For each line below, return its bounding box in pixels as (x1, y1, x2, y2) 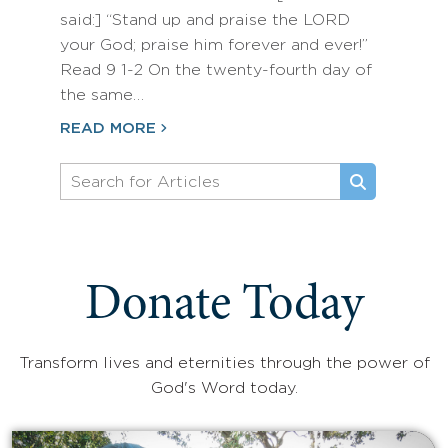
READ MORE (60, 122, 156, 135)
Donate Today (84, 282, 364, 332)
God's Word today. (150, 381, 298, 396)
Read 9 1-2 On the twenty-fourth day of (60, 63, 372, 78)
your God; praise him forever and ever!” (60, 38, 368, 53)
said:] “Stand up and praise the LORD (60, 13, 350, 28)
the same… (60, 88, 144, 103)
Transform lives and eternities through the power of (18, 356, 430, 371)
